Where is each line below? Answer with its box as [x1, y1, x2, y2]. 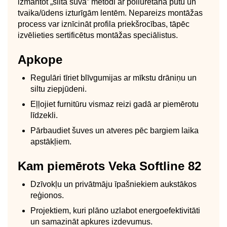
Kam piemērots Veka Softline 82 [18, 159, 201, 173]
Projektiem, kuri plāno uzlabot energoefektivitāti [30, 206, 200, 215]
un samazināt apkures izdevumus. [30, 217, 153, 226]
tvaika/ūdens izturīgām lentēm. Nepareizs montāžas [18, 8, 203, 17]
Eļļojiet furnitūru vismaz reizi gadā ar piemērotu [30, 99, 199, 108]
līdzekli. [30, 110, 58, 120]
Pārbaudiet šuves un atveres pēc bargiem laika [30, 126, 199, 135]
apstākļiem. [30, 137, 71, 146]
